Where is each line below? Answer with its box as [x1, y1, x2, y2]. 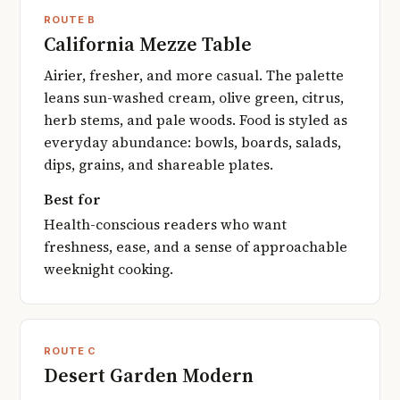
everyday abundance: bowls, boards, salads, [44, 133, 341, 153]
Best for [44, 190, 102, 210]
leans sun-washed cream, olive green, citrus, [44, 88, 344, 108]
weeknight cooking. [44, 259, 173, 279]
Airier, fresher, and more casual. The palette [44, 66, 344, 86]
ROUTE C [44, 344, 97, 357]
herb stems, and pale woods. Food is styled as [44, 111, 347, 130]
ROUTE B [44, 13, 96, 27]
